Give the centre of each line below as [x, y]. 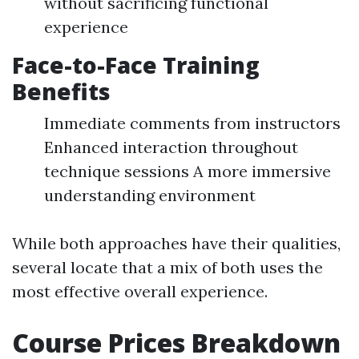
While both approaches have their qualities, [176, 243]
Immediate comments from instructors [192, 123]
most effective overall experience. [140, 291]
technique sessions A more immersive [188, 171]
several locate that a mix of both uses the [167, 267]
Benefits [61, 91]
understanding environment [150, 195]
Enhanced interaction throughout [171, 147]
